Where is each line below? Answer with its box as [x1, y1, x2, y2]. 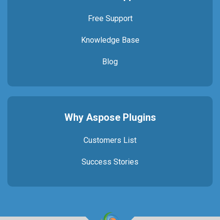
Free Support [87, 14, 133, 23]
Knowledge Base [81, 35, 139, 45]
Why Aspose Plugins [64, 111, 156, 123]
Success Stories [82, 157, 138, 166]
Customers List [83, 136, 137, 145]
